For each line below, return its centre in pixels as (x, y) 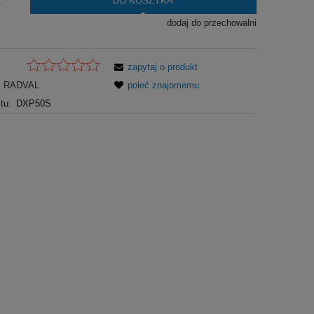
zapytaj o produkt (163, 67)
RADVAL (21, 86)
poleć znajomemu (164, 86)
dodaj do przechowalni (211, 22)
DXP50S (33, 104)
